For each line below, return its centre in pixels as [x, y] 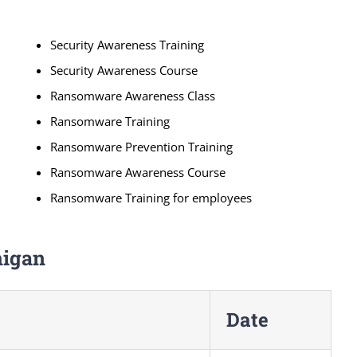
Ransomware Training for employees [151, 197]
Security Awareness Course [124, 70]
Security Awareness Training [127, 44]
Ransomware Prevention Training [142, 146]
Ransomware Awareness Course [138, 172]
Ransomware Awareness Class [133, 95]
